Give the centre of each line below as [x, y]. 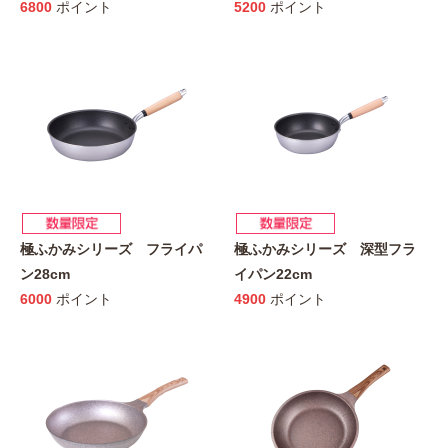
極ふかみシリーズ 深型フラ [325, 248]
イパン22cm [273, 273]
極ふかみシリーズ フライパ [111, 248]
